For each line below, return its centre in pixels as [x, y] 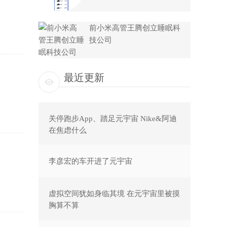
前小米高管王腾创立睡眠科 [135, 28]
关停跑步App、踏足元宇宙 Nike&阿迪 [113, 119]
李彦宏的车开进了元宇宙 [90, 161]
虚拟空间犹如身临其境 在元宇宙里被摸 [114, 194]
